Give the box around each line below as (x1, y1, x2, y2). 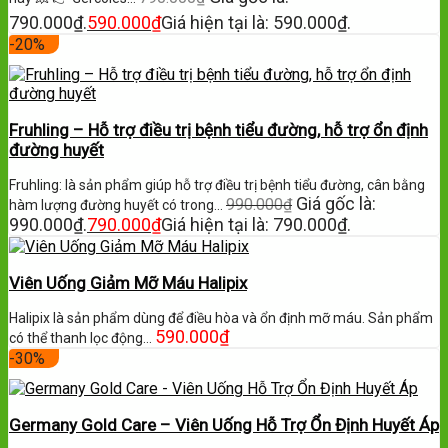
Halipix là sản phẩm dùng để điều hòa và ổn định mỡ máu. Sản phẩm (9, 310, 433, 327)
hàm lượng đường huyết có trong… (9, 197, 226, 214)
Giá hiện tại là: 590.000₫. (161, 12, 351, 34)
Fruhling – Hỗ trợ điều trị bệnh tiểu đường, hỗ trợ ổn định (9, 120, 428, 141)
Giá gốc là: (296, 193, 376, 215)
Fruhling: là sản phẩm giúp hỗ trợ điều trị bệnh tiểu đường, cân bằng (9, 177, 425, 194)
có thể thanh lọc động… (9, 330, 155, 347)
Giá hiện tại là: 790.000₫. (161, 214, 351, 236)
